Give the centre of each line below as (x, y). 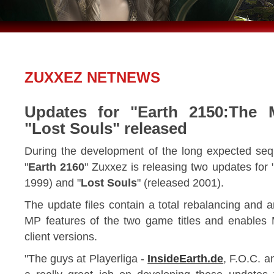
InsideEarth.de (186, 259)
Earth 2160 (57, 167)
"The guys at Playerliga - (86, 259)
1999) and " (53, 183)
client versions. (61, 237)
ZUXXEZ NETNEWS (92, 77)
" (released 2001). (180, 183)
